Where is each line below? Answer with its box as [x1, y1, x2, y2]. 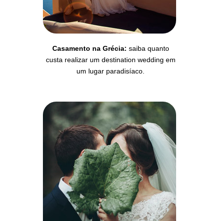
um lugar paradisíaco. [76, 67, 145, 75]
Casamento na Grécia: [52, 44, 127, 52]
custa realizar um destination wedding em [45, 56, 176, 64]
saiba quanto [126, 44, 169, 52]
